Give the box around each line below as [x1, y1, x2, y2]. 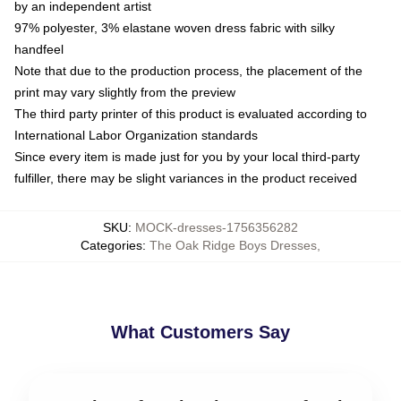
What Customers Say [111, 322, 290, 342]
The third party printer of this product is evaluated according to [14, 107, 367, 121]
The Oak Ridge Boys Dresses [149, 238, 317, 252]
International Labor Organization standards [14, 128, 258, 142]
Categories [81, 238, 142, 252]
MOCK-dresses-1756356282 [135, 220, 298, 235]
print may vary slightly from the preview [14, 85, 235, 99]
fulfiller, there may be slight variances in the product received [14, 171, 357, 185]
